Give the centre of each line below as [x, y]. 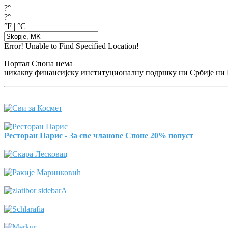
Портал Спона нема [38, 63]
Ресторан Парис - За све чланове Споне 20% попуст [99, 135]
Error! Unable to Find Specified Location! [72, 46]
